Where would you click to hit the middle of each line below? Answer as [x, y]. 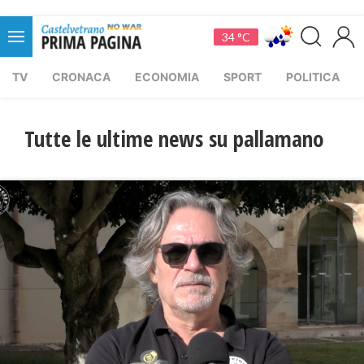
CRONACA [81, 77]
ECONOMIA [167, 77]
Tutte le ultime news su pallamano [174, 139]
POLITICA [313, 77]
